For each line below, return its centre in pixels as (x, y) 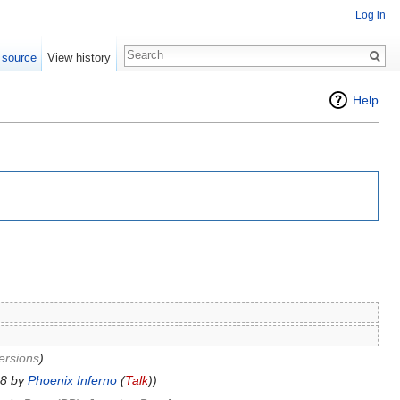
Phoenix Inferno (72, 381)
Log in (371, 16)
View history (79, 58)
